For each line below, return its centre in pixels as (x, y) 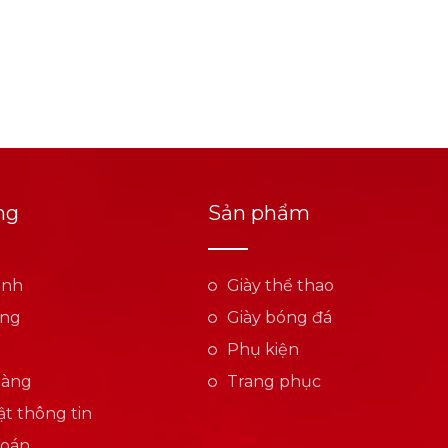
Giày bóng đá (279, 318)
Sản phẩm (259, 213)
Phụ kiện (263, 350)
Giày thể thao (280, 286)
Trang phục (274, 382)
